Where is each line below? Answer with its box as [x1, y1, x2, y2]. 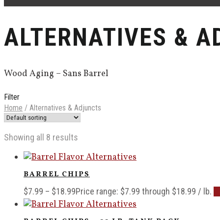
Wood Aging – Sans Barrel [4, 68, 109, 80]
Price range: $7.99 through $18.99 [76, 186, 196, 196]
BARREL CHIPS [24, 169, 90, 180]
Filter [4, 92, 20, 102]
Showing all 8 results [4, 132, 78, 142]
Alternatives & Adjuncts [27, 103, 101, 112]
